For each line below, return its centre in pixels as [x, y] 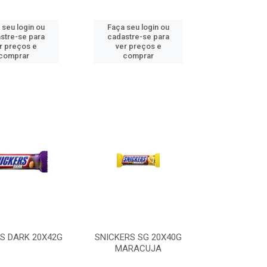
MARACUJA [139, 249]
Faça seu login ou [139, 27]
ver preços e [138, 46]
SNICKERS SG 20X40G [139, 237]
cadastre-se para [139, 37]
